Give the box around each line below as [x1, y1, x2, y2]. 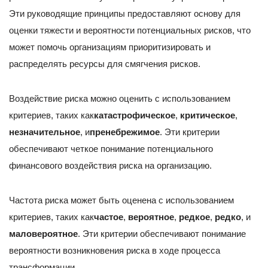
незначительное [9, 126, 80, 137]
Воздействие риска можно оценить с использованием [9, 93, 230, 103]
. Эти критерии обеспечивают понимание [78, 228, 246, 239]
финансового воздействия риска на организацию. [9, 160, 212, 170]
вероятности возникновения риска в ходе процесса [9, 245, 220, 255]
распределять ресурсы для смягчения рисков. [9, 58, 200, 69]
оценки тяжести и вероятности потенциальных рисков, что [9, 25, 251, 35]
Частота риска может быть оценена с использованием [9, 194, 234, 205]
